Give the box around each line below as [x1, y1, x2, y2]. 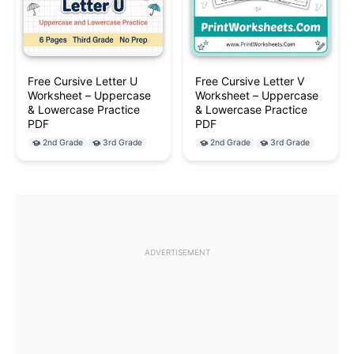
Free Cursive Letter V [195, 74, 304, 88]
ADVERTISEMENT [144, 247, 210, 258]
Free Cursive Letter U [28, 74, 137, 88]
